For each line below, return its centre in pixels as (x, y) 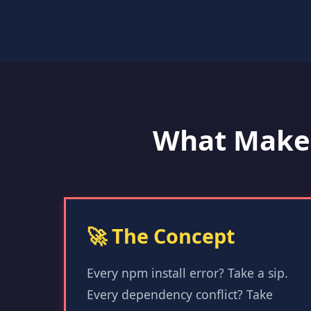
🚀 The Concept (161, 236)
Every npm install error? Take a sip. (187, 273)
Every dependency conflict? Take (180, 294)
